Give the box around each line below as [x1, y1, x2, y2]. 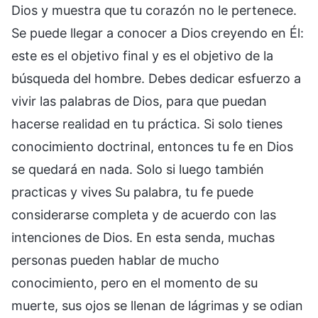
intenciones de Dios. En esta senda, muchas [11, 229, 275, 245]
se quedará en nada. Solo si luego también [11, 161, 264, 177]
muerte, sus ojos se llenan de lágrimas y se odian [11, 297, 303, 313]
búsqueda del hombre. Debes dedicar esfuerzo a [11, 70, 301, 86]
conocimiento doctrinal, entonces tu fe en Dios [11, 138, 293, 154]
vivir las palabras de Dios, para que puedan [11, 93, 267, 109]
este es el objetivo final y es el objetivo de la [11, 48, 273, 63]
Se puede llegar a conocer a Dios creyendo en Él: [11, 25, 304, 40]
